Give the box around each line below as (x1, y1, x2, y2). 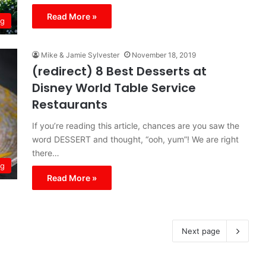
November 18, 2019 (132, 50, 196, 59)
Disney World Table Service (32, 80, 196, 96)
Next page (182, 226, 220, 236)
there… (32, 148, 59, 158)
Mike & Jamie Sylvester (41, 50, 119, 59)
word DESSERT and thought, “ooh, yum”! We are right (32, 134, 239, 144)
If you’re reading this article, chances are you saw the (32, 121, 239, 131)
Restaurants (32, 96, 107, 113)
